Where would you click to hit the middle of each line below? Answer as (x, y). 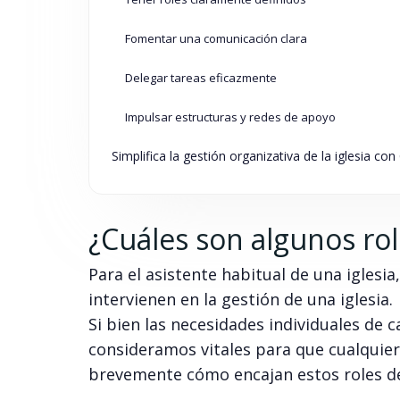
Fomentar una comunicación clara (216, 39)
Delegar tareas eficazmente (200, 78)
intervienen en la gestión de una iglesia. (240, 300)
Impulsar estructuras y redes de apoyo (230, 117)
